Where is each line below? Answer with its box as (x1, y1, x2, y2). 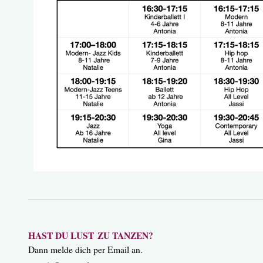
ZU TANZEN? (97, 229, 156, 242)
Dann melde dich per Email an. (28, 244, 143, 255)
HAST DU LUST (28, 229, 94, 242)
